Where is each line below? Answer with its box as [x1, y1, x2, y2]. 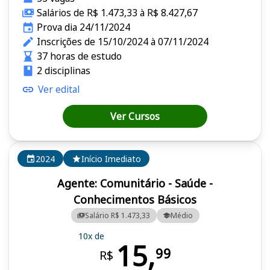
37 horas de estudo [36, 49, 122, 63]
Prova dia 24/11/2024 [36, 20, 130, 34]
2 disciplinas [36, 64, 90, 78]
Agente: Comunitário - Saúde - [57, 176, 213, 191]
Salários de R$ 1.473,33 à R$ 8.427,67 [36, 6, 198, 20]
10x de [78, 230, 104, 242]
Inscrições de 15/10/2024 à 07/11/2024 [36, 35, 209, 49]
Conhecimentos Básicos [74, 192, 196, 207]
